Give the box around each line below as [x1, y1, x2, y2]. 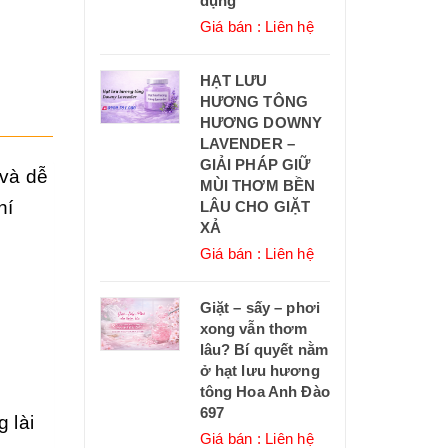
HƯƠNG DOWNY [199, 114, 323, 132]
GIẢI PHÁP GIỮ [199, 156, 311, 174]
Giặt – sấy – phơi [199, 299, 321, 317]
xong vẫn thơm [199, 320, 308, 338]
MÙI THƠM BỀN [199, 177, 316, 195]
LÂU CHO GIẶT [199, 198, 311, 216]
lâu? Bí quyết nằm [199, 341, 329, 359]
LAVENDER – [199, 135, 296, 153]
